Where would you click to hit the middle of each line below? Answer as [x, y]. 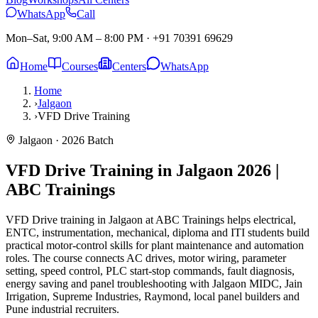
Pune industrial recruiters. [62, 309]
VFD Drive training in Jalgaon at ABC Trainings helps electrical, [151, 219]
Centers [129, 66]
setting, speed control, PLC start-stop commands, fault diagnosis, [150, 270]
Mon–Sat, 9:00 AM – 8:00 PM [75, 38]
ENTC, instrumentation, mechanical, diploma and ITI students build [158, 232]
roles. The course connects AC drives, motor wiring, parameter [146, 258]
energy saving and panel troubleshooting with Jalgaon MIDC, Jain [154, 283]
